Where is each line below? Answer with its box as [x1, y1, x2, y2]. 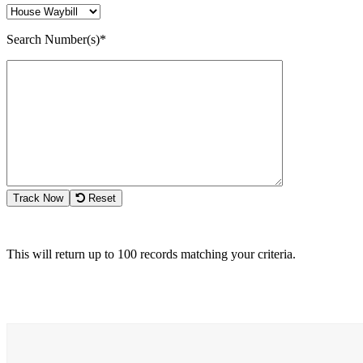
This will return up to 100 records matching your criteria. [6, 246, 296, 261]
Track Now [13, 191, 63, 204]
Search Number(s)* [6, 32, 106, 46]
